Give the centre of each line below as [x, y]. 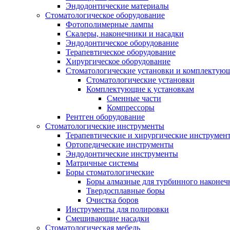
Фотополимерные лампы [110, 24]
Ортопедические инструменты [120, 145]
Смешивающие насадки [108, 218]
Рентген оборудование [105, 117]
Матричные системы [102, 163]
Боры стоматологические [110, 172]
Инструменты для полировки [117, 209]
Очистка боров [112, 200]
